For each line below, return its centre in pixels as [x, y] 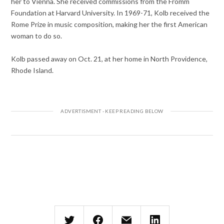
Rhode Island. [32, 70]
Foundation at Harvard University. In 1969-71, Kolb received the [110, 12]
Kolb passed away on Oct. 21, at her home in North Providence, [109, 58]
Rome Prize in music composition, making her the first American [109, 24]
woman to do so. [37, 35]
